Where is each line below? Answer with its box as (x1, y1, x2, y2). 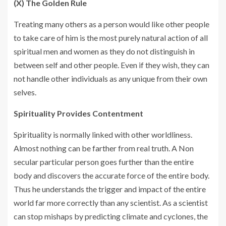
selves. (14, 87, 36, 97)
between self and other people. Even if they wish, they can (14, 60, 209, 70)
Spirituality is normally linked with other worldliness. (14, 129, 192, 139)
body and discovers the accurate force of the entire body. (14, 170, 209, 180)
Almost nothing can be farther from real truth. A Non (14, 143, 194, 153)
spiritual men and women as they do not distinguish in (14, 46, 195, 56)
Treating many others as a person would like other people (14, 19, 209, 29)
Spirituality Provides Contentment (14, 108, 143, 118)
